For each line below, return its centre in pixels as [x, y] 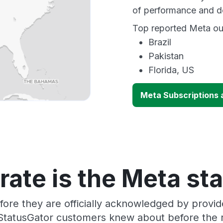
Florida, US [171, 70]
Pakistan [166, 56]
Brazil [160, 42]
